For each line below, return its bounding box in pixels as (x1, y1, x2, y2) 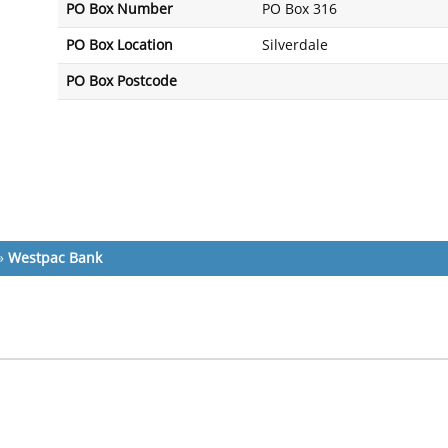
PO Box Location (66, 37, 173, 54)
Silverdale (262, 37, 328, 54)
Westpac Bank (8, 250, 102, 267)
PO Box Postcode (66, 73, 177, 90)
